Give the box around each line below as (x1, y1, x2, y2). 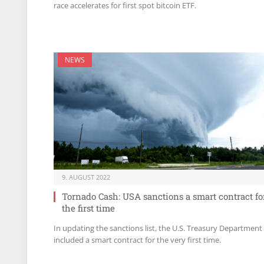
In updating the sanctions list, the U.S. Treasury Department (54, 223, 262, 234)
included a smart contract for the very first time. (54, 235, 221, 246)
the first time (62, 202, 115, 214)
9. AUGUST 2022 (62, 173, 110, 182)
